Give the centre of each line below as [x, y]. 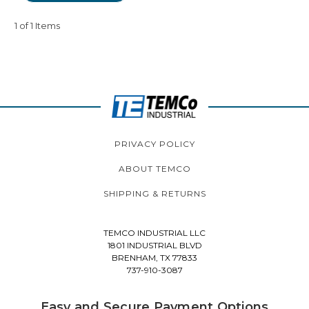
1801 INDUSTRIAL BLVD [154, 245]
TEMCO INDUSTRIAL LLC [154, 233]
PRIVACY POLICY [155, 144]
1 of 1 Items [37, 26]
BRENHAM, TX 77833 [154, 258]
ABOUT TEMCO [155, 169]
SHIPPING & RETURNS [155, 193]
